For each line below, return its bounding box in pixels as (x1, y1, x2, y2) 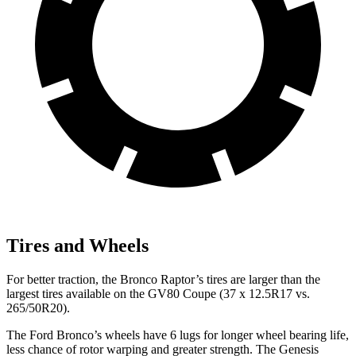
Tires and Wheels (6, 234, 149, 256)
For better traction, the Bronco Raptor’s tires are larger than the (6, 272, 320, 286)
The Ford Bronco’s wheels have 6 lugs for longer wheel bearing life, (6, 327, 349, 342)
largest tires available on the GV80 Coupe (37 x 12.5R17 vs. (6, 286, 310, 300)
